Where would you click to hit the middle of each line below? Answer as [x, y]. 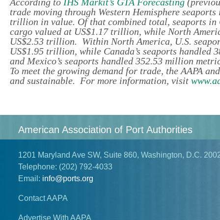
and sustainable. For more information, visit [100, 80]
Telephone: [38, 167]
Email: [29, 179]
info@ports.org [68, 179]
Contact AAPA [43, 198]
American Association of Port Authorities [105, 129]
